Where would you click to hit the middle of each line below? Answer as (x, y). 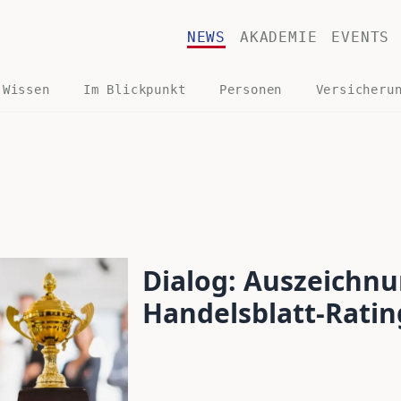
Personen (251, 90)
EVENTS (361, 37)
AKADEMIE (278, 37)
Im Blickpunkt (135, 90)
